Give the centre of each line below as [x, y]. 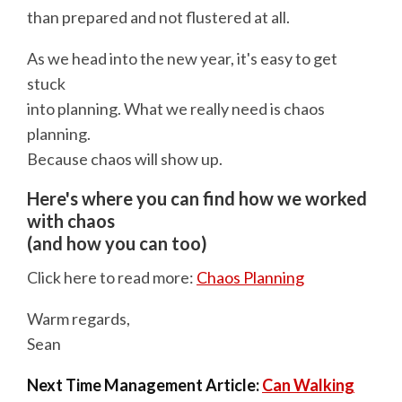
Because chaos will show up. [125, 158]
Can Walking [308, 385]
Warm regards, [79, 319]
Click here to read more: [112, 278]
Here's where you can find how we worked [197, 198]
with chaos [71, 220]
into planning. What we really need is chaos [176, 108]
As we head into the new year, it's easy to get [182, 58]
